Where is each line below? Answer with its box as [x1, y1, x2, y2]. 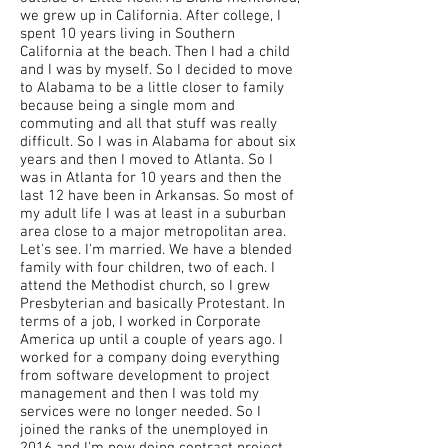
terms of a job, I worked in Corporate [20, 313, 261, 331]
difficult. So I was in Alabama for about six [20, 133, 296, 151]
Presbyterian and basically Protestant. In [20, 295, 285, 313]
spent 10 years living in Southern [20, 25, 235, 43]
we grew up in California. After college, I [20, 7, 281, 25]
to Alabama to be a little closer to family [20, 79, 284, 97]
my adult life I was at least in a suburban [20, 205, 286, 223]
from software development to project [20, 367, 270, 385]
